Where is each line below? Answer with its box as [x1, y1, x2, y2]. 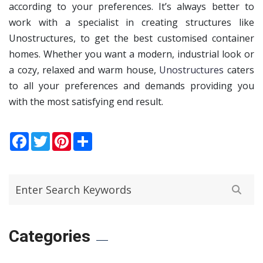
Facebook [29, 130, 71, 144]
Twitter [50, 130, 82, 144]
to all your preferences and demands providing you [9, 79, 254, 93]
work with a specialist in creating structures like [9, 16, 254, 29]
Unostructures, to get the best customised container [9, 32, 254, 45]
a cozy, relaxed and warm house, [9, 63, 160, 77]
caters [224, 63, 255, 77]
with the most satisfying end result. [9, 95, 163, 109]
